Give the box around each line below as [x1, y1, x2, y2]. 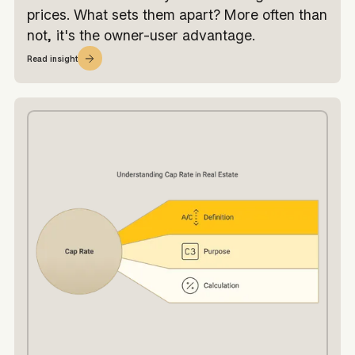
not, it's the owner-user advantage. [26, 27, 255, 44]
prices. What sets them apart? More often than [26, 6, 327, 24]
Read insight [26, 53, 78, 63]
